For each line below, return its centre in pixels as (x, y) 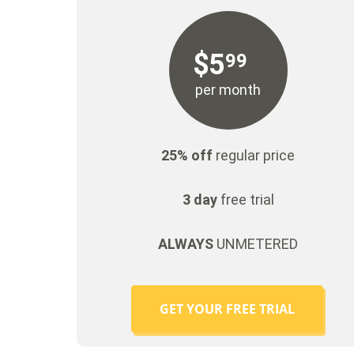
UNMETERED (256, 244)
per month (228, 90)
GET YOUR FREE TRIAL (227, 309)
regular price (254, 156)
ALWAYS (186, 244)
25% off (187, 156)
